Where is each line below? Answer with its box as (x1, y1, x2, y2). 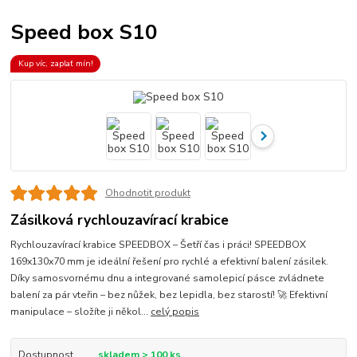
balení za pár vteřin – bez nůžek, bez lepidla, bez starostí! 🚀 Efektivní (10, 288, 328, 301)
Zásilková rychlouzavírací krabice (10, 210, 229, 230)
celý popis (151, 304, 200, 318)
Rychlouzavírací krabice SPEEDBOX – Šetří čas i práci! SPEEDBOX (10, 237, 307, 251)
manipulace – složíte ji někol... (10, 304, 151, 318)
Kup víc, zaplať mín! (18, 57, 93, 70)
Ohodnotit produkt (104, 186, 190, 200)
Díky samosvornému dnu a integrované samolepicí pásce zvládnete (10, 271, 325, 284)
